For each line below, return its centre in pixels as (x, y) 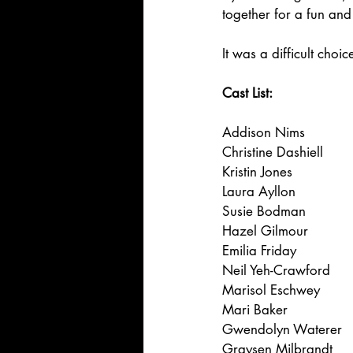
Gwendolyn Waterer (282, 330)
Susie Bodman (264, 212)
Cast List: (247, 93)
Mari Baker (255, 310)
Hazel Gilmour (265, 231)
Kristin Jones (257, 172)
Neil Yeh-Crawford (276, 271)
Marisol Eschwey (271, 290)
